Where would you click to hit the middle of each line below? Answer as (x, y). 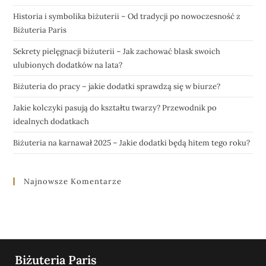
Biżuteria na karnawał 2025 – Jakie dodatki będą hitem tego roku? (132, 143)
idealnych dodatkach (51, 122)
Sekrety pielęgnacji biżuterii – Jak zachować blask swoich (117, 52)
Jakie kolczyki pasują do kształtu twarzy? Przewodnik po (115, 108)
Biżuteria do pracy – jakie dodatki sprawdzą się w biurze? (117, 87)
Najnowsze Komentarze (73, 182)
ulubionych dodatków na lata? (68, 65)
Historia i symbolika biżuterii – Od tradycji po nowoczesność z (127, 17)
